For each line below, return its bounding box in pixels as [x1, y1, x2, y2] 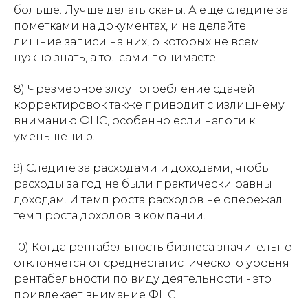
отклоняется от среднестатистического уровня [14, 256, 289, 269]
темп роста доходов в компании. [14, 209, 206, 222]
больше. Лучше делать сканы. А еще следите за [14, 3, 288, 16]
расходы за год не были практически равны [14, 177, 272, 190]
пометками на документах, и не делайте [14, 19, 246, 32]
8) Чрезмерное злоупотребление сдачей [14, 82, 255, 96]
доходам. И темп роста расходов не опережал [14, 193, 283, 206]
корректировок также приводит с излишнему [14, 98, 285, 111]
